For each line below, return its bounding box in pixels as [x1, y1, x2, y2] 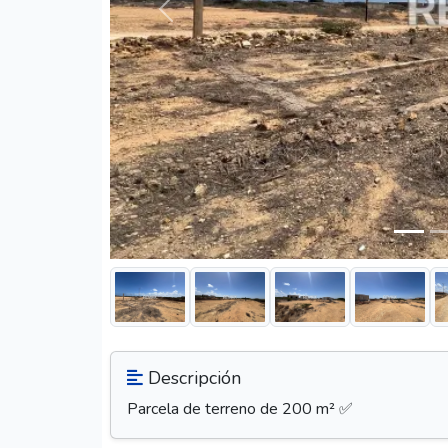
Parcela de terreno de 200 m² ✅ [127, 398, 353, 421]
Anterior [164, 8, 222, 31]
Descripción [143, 366, 241, 391]
